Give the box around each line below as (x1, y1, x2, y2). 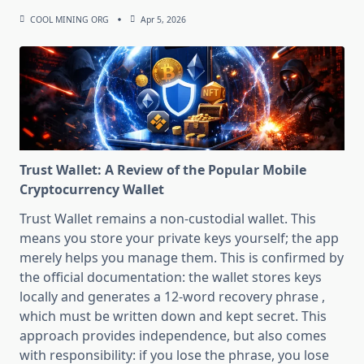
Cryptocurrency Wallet (19, 180, 164, 198)
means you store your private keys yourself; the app (19, 228, 339, 247)
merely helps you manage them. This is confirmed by (19, 248, 344, 266)
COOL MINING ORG (29, 13, 109, 25)
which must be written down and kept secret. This (19, 306, 327, 325)
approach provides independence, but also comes (19, 326, 327, 344)
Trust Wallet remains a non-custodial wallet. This (19, 209, 316, 227)
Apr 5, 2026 (140, 13, 186, 25)
